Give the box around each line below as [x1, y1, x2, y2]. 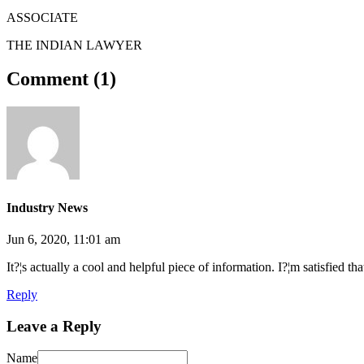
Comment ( [6, 68, 100, 90]
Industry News [6, 200, 88, 214]
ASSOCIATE [6, 10, 78, 24]
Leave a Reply [6, 317, 102, 335]
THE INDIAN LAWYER [6, 37, 142, 52]
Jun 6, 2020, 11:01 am [6, 232, 120, 246]
